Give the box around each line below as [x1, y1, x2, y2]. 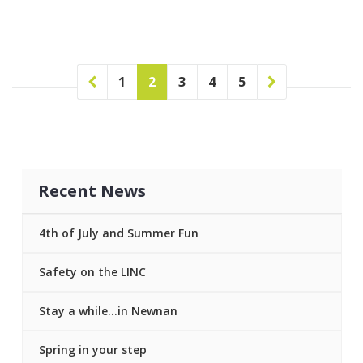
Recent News [37, 179, 146, 202]
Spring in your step [38, 341, 147, 357]
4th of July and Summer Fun [38, 224, 199, 241]
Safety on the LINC [38, 263, 146, 280]
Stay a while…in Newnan [38, 302, 177, 318]
